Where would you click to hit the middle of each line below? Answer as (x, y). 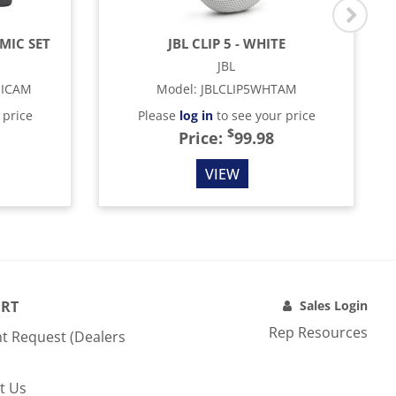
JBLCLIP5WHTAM (248, 89)
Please (158, 115)
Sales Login (334, 305)
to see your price (264, 115)
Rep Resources (318, 332)
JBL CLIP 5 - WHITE (226, 43)
